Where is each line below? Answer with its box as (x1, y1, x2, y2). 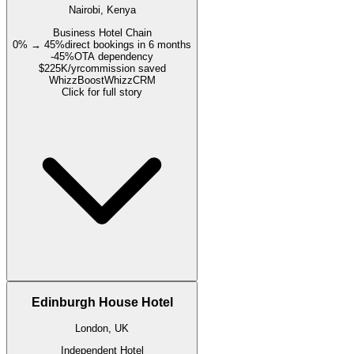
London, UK (75, 322, 129, 334)
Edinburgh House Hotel (31, 296, 173, 310)
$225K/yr (38, 62, 80, 74)
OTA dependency (74, 50, 153, 62)
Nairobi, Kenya (68, 4, 136, 17)
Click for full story (62, 85, 142, 98)
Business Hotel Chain (52, 26, 152, 39)
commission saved (79, 62, 166, 74)
